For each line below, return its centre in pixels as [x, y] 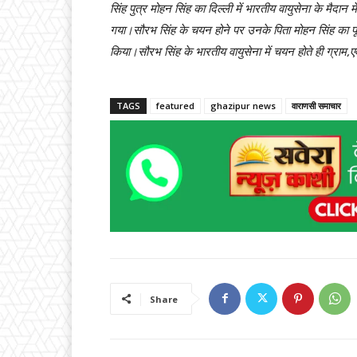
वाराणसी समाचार [316, 106]
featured [175, 106]
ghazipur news [243, 106]
